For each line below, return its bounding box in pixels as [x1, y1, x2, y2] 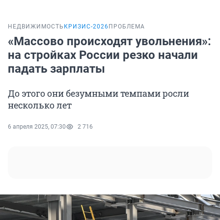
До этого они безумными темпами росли [8, 87, 189, 100]
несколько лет [8, 99, 72, 111]
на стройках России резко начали [8, 48, 198, 62]
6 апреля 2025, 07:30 [8, 123, 66, 131]
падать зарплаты [8, 62, 105, 76]
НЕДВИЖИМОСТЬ [8, 23, 64, 30]
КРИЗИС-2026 [64, 23, 109, 30]
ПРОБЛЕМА [109, 23, 145, 30]
